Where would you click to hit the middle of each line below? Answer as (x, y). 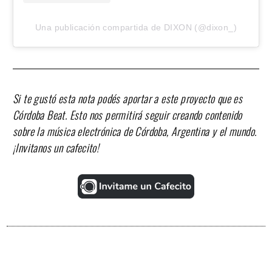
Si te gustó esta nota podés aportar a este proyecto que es (128, 98)
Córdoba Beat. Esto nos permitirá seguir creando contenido (127, 114)
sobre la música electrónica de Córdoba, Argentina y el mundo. (135, 131)
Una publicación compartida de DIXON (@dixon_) (136, 27)
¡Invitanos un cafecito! (56, 147)
